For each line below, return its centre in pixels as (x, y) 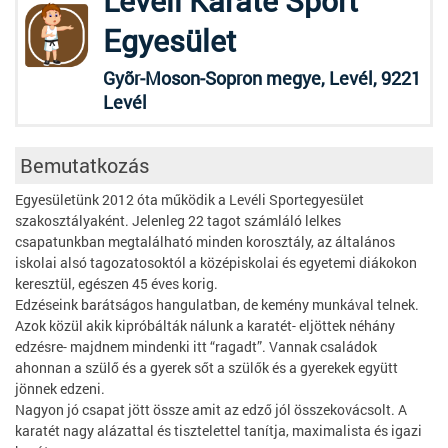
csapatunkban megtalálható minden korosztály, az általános (205, 241)
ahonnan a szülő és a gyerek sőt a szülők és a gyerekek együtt (206, 367)
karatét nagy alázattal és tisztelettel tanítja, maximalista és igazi (218, 430)
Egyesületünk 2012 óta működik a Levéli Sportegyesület (189, 199)
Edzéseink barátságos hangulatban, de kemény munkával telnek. (217, 304)
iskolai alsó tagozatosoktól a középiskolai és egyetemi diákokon (216, 262)
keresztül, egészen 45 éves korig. (116, 283)
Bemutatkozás (84, 165)
